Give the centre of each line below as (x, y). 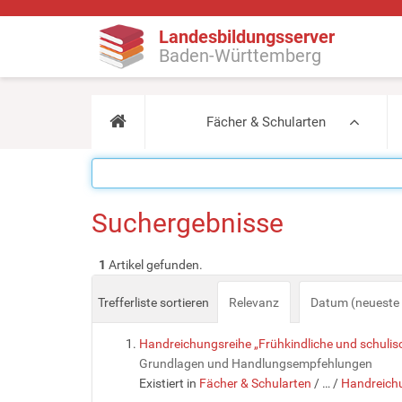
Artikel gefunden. (154, 265)
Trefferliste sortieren (153, 302)
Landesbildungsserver (247, 36)
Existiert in (168, 383)
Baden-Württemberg (240, 55)
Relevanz (254, 302)
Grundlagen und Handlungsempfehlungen (256, 363)
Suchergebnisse (188, 223)
